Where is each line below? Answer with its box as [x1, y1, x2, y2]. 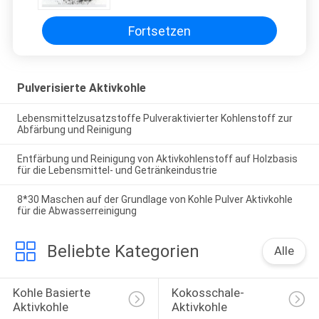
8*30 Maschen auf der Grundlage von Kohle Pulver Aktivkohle [16, 193, 293, 205]
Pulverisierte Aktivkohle [16, 81, 146, 95]
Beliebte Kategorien [46, 241, 199, 261]
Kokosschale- [171, 286, 244, 300]
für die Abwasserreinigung [16, 204, 137, 216]
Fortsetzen [128, 23, 191, 38]
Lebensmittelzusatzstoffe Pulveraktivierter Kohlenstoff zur [16, 113, 293, 125]
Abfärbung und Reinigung [16, 124, 132, 136]
